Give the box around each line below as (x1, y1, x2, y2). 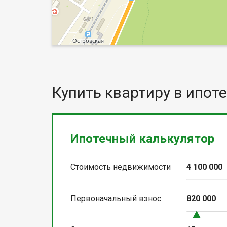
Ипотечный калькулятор (70, 132, 214, 146)
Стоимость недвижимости (70, 162, 171, 172)
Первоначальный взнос (70, 194, 161, 204)
